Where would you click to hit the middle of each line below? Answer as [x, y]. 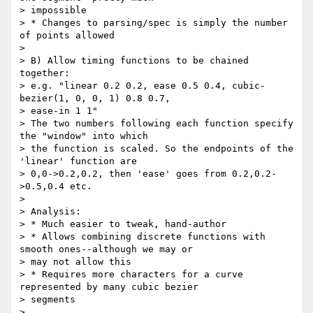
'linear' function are [78, 161]
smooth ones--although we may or [106, 249]
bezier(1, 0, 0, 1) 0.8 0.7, [95, 99]
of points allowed [67, 36]
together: [45, 73]
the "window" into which [84, 136]
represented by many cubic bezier [109, 287]
